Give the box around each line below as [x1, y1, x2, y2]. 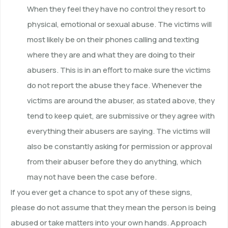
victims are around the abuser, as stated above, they [27, 95, 215, 106]
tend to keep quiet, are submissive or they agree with [27, 110, 215, 122]
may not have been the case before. [27, 172, 157, 183]
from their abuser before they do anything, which [27, 156, 202, 167]
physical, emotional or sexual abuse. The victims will [27, 19, 212, 30]
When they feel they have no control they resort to [27, 4, 206, 15]
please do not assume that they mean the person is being [11, 202, 216, 213]
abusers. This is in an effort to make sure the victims [27, 65, 211, 76]
